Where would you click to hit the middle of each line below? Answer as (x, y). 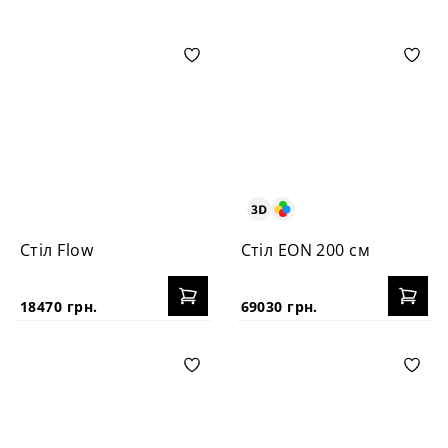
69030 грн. (279, 306)
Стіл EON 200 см (305, 249)
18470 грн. (59, 306)
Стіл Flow (56, 249)
